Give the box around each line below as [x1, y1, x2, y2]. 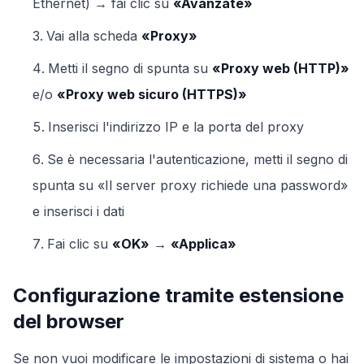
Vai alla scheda [46, 28, 141, 44]
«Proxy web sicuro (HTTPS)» [57, 86, 247, 102]
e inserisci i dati [32, 203, 124, 219]
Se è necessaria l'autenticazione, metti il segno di [47, 151, 348, 167]
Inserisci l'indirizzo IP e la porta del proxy [48, 119, 304, 135]
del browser [13, 310, 124, 333]
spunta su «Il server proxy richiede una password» [32, 177, 348, 193]
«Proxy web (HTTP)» [212, 60, 349, 76]
